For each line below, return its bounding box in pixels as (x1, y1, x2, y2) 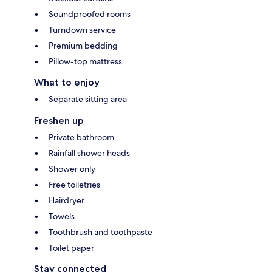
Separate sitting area (49, 93, 127, 104)
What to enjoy (34, 76, 100, 88)
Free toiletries (49, 178, 100, 190)
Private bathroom (49, 131, 114, 143)
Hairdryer (49, 194, 84, 206)
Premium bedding (49, 39, 118, 51)
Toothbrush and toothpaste (49, 226, 152, 237)
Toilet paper (49, 242, 94, 253)
